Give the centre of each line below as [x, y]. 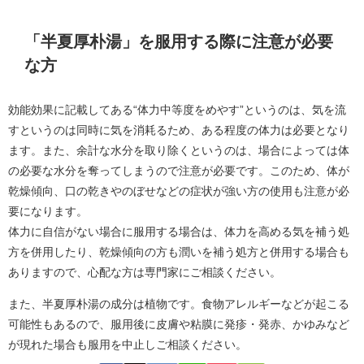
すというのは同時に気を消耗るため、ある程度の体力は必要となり [179, 130]
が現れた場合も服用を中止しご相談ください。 [128, 345]
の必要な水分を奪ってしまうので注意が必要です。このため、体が [179, 171]
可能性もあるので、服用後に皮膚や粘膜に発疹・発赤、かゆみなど [179, 325]
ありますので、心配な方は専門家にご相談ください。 [145, 273]
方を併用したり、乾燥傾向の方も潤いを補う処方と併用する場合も [179, 252]
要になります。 [48, 212]
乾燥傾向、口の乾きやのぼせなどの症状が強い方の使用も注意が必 [179, 191]
